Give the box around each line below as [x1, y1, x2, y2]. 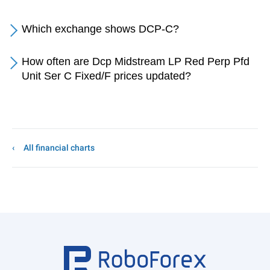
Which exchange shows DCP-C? [22, 23, 179, 35]
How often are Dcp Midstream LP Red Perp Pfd [22, 55, 250, 67]
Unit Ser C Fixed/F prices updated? [22, 70, 191, 82]
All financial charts [24, 143, 95, 152]
